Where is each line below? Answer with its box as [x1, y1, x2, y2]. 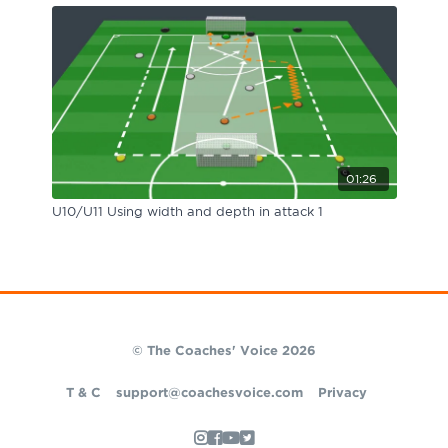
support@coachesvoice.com [116, 386, 303, 400]
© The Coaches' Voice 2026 [132, 344, 316, 358]
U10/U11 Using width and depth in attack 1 [51, 205, 323, 219]
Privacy [318, 386, 367, 400]
